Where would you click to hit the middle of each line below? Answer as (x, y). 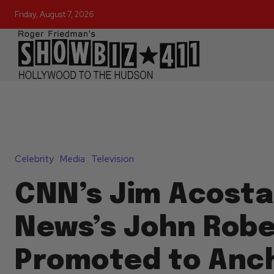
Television (113, 159)
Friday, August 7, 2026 (54, 15)
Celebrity (34, 159)
